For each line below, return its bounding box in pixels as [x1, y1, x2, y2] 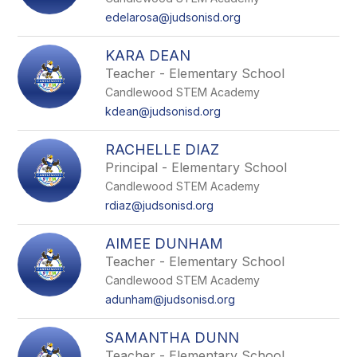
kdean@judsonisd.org [105, 104, 222, 118]
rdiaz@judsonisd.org [105, 198, 214, 212]
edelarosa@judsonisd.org [105, 10, 241, 24]
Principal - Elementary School [105, 159, 288, 175]
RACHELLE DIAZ [105, 141, 220, 158]
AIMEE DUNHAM [105, 235, 224, 252]
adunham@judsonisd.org [105, 292, 236, 306]
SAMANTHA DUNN [105, 329, 240, 346]
